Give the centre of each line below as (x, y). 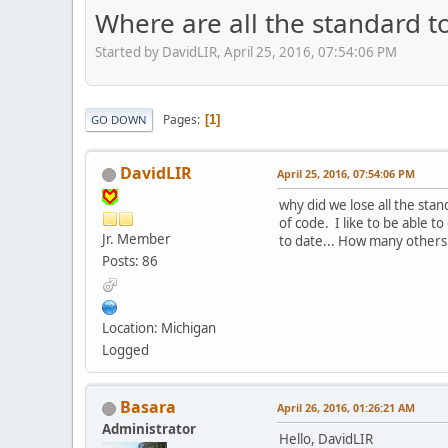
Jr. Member (136, 239)
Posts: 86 (130, 261)
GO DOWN (119, 120)
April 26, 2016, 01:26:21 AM (346, 408)
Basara (148, 407)
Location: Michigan (159, 328)
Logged (125, 350)
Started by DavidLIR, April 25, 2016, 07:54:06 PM (246, 52)
